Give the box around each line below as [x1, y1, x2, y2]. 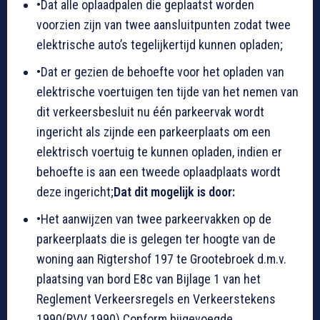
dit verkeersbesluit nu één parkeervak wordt [36, 104, 264, 120]
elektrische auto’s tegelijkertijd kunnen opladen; [36, 37, 283, 53]
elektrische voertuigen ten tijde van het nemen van [36, 84, 299, 100]
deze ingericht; [36, 184, 114, 200]
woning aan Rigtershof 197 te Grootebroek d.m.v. [36, 251, 286, 267]
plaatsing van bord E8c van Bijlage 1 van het [36, 271, 261, 287]
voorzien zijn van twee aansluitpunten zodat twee [36, 17, 291, 33]
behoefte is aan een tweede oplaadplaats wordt [36, 164, 281, 180]
